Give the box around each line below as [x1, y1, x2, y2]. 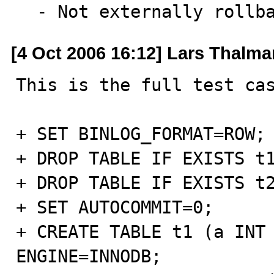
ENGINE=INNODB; [16, 246, 161, 267]
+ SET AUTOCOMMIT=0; [16, 197, 213, 218]
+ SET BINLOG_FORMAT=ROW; [16, 124, 265, 144]
